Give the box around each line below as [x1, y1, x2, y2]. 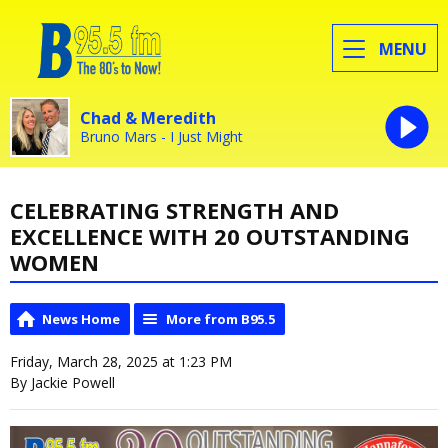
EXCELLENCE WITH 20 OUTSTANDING [10, 220, 410, 251]
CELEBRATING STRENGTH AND [10, 194, 339, 225]
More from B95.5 [166, 310, 275, 329]
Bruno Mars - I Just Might [80, 126, 243, 146]
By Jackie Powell [10, 373, 115, 393]
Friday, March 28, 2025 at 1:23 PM [10, 352, 232, 372]
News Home [42, 310, 120, 329]
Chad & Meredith [80, 106, 216, 129]
